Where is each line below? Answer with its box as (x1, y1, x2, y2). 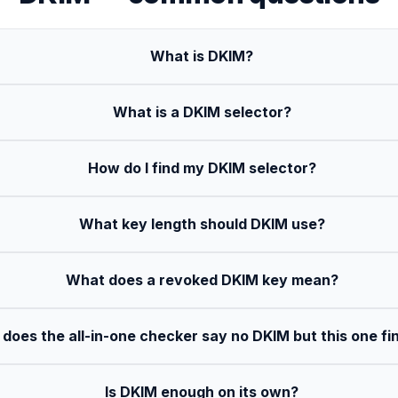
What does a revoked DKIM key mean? (65, 271, 338, 290)
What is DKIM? (150, 47, 254, 66)
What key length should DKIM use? (78, 215, 325, 234)
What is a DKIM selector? (112, 103, 291, 122)
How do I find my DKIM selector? (87, 159, 316, 178)
